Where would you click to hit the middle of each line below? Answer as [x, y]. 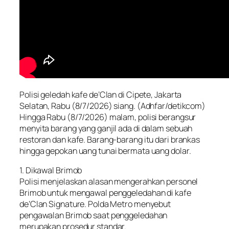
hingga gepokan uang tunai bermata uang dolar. [105, 151]
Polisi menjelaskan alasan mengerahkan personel [109, 182]
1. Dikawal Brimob [51, 170]
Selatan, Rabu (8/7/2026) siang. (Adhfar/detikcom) [113, 106]
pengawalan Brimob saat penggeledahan [94, 215]
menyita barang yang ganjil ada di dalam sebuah [106, 129]
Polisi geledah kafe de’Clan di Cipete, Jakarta [101, 95]
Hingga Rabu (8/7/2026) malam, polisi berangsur [108, 117]
